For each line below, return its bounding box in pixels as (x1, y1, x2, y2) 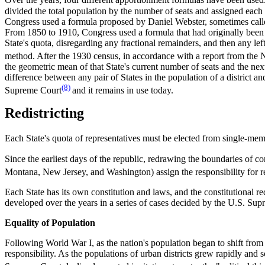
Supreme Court (5, 85, 62, 96)
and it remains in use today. (72, 85, 173, 96)
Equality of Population (5, 217, 95, 228)
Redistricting (5, 105, 84, 121)
